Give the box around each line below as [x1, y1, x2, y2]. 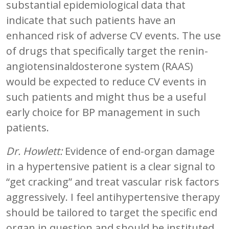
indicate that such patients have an [6, 13, 176, 27]
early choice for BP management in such [6, 105, 200, 119]
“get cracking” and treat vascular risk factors [6, 174, 219, 189]
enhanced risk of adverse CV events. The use [6, 28, 221, 42]
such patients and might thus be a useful [6, 89, 206, 104]
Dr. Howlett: [6, 144, 62, 158]
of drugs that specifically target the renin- [6, 43, 208, 58]
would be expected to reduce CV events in [6, 74, 207, 88]
